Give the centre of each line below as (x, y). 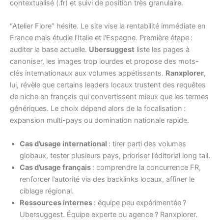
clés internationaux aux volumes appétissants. (88, 73)
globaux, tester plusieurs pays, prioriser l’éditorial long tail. (115, 155)
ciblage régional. (47, 191)
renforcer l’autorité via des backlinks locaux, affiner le (107, 179)
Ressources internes (56, 203)
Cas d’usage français (55, 167)
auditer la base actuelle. (49, 50)
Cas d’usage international (63, 144)
